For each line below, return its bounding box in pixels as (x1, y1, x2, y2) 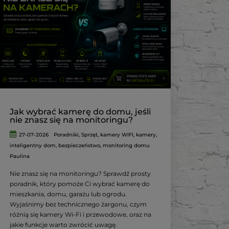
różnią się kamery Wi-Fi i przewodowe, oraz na (10, 211, 152, 219)
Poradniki (53, 131, 79, 139)
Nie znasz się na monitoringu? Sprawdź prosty (10, 170, 151, 178)
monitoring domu (103, 142, 150, 149)
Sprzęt (81, 131, 98, 139)
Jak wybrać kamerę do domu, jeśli (10, 107, 151, 117)
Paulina (10, 153, 30, 160)
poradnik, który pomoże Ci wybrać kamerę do (10, 180, 150, 188)
